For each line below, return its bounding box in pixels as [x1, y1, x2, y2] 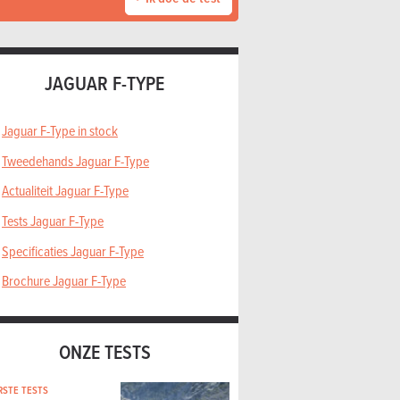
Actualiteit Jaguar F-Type [2, 180, 129, 201]
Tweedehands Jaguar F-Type [2, 150, 149, 171]
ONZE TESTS [58, 337, 151, 367]
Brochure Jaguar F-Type [2, 271, 126, 291]
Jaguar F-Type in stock [2, 121, 118, 141]
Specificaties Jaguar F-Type [2, 240, 144, 261]
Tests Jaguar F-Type [2, 210, 104, 230]
